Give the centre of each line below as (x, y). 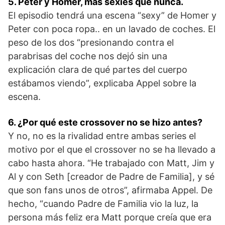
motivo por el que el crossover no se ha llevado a (112, 149)
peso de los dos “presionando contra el (91, 42)
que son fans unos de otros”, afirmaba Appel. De (110, 190)
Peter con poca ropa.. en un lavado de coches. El (112, 29)
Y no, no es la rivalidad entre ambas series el (102, 136)
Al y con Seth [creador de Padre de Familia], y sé (111, 176)
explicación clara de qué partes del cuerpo (98, 69)
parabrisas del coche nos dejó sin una (88, 56)
